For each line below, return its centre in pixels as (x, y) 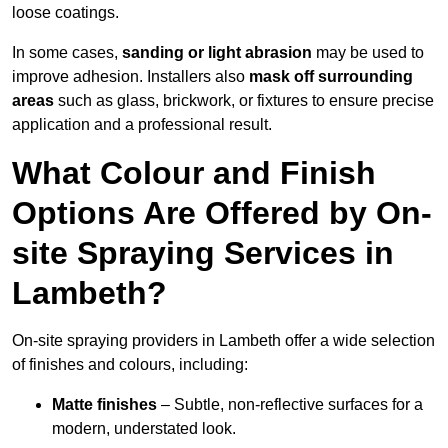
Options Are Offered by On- (222, 213)
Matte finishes (104, 405)
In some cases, (67, 53)
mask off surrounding (331, 77)
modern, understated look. (144, 429)
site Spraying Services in (203, 253)
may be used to (368, 53)
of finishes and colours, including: (130, 365)
